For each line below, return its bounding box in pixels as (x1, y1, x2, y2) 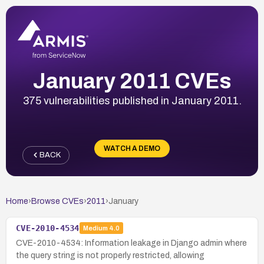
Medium (82, 225, 108, 232)
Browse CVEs (31, 196, 84, 206)
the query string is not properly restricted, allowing (16, 250, 204, 260)
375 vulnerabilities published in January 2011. (22, 94, 242, 107)
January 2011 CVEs (33, 69, 231, 93)
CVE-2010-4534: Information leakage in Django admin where (16, 238, 247, 247)
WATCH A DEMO (104, 144, 160, 153)
